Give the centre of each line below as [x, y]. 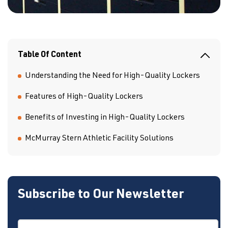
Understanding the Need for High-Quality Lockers [112, 76]
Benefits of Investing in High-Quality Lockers [105, 118]
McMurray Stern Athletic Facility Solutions [99, 139]
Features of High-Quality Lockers [84, 97]
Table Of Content [50, 55]
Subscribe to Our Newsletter [101, 195]
